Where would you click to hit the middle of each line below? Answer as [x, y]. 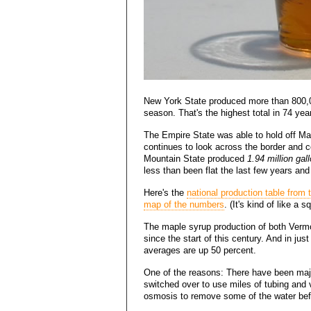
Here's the [165, 193]
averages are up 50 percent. [200, 251]
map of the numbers [184, 205]
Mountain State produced [195, 159]
